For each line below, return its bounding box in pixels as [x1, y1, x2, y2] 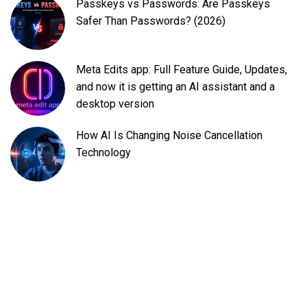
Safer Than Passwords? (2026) [76, 14, 225, 28]
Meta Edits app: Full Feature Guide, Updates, [76, 63, 287, 77]
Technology [76, 146, 131, 160]
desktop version [76, 97, 154, 111]
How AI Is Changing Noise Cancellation [76, 129, 262, 143]
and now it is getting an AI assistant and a [76, 80, 275, 94]
